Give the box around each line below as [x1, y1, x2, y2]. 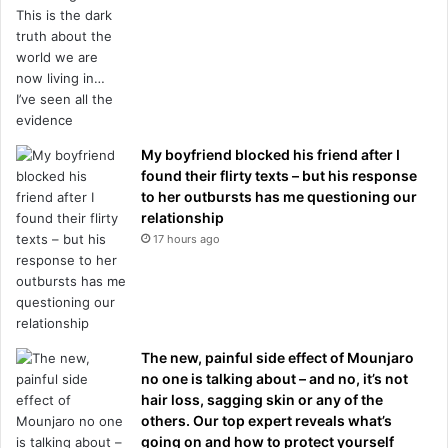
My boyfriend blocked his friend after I [141, 145, 400, 163]
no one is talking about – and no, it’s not [141, 369, 408, 387]
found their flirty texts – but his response [141, 166, 417, 184]
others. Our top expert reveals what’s [141, 411, 392, 429]
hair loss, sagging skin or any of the [141, 390, 383, 408]
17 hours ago [153, 231, 220, 246]
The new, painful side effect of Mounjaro [141, 348, 414, 366]
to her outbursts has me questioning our [141, 187, 417, 205]
